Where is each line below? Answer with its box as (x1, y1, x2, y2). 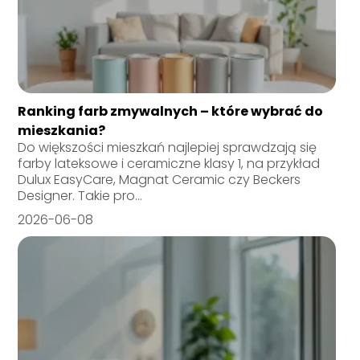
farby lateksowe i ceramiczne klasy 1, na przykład (18, 153, 321, 173)
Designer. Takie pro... (18, 186, 143, 205)
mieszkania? (18, 121, 106, 140)
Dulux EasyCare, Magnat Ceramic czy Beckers (18, 170, 301, 189)
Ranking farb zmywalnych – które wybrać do (18, 101, 324, 121)
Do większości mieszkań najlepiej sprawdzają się (18, 137, 317, 157)
